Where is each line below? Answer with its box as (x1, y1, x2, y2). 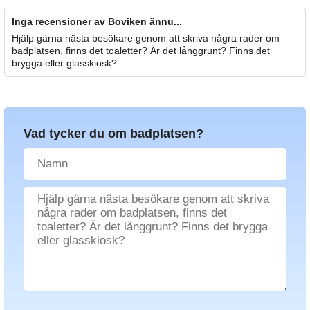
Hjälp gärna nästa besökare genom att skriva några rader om (12, 32, 280, 44)
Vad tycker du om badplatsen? (24, 126, 203, 140)
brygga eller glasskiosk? (12, 57, 117, 69)
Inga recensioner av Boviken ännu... (12, 15, 182, 27)
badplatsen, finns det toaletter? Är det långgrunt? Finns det (12, 44, 270, 56)
